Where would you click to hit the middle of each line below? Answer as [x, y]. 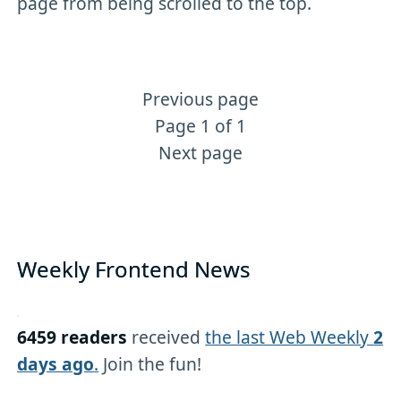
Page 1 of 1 [200, 126]
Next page [200, 153]
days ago [56, 364]
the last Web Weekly [290, 337]
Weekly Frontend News [134, 269]
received [166, 337]
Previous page [200, 99]
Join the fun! [150, 364]
